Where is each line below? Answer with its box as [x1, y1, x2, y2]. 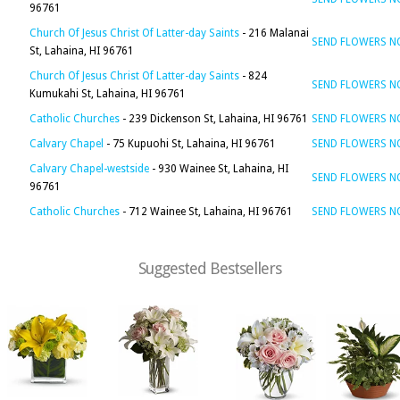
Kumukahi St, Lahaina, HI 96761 [29, 87, 186, 100]
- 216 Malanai [239, 27, 309, 39]
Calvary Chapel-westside [29, 162, 149, 175]
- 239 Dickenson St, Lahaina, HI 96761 [120, 112, 308, 125]
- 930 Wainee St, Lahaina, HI [149, 162, 288, 175]
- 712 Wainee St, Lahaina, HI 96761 [120, 205, 293, 218]
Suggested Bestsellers [138, 259, 281, 278]
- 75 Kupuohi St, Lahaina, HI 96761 [104, 137, 276, 150]
